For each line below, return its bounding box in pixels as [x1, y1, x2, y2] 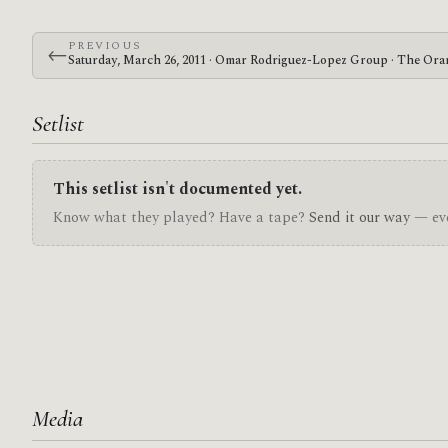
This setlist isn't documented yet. [53, 177, 302, 202]
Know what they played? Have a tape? [53, 206, 309, 229]
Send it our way [309, 206, 410, 229]
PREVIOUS [67, 36, 142, 54]
